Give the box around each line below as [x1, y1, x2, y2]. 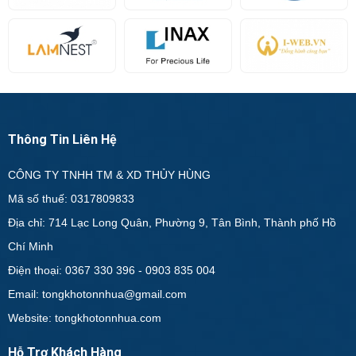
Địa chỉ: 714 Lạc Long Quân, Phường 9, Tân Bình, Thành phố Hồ [8, 216, 336, 230]
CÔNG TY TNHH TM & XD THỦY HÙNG [8, 168, 211, 182]
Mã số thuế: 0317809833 [8, 192, 134, 206]
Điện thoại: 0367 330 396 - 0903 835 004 [8, 264, 215, 277]
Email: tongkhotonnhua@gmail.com [8, 288, 187, 301]
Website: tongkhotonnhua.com [8, 311, 161, 325]
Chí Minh [8, 240, 56, 253]
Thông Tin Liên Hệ [8, 132, 117, 148]
